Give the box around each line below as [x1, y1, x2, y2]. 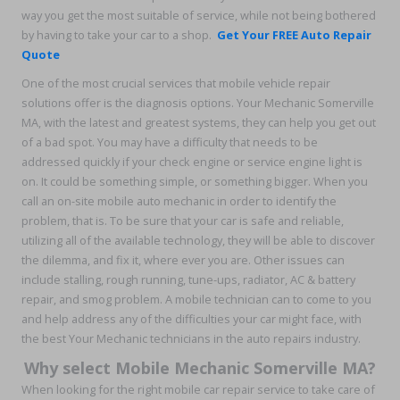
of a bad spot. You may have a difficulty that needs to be [21, 134, 318, 151]
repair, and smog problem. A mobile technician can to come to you [21, 291, 371, 308]
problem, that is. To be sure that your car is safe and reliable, [21, 212, 344, 229]
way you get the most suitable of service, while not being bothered [21, 6, 376, 23]
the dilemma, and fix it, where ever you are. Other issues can [21, 252, 345, 269]
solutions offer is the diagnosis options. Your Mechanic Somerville [21, 95, 374, 112]
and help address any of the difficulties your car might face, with [21, 311, 362, 328]
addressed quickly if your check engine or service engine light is [21, 154, 362, 171]
